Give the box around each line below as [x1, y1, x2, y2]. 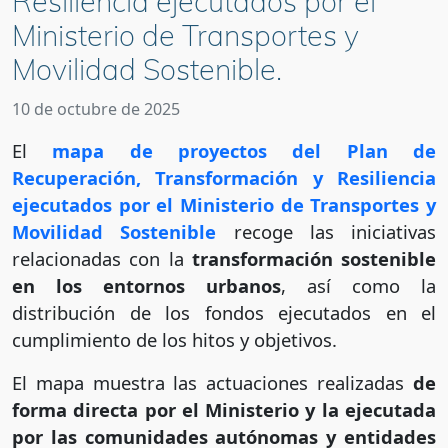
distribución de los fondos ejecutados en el [12, 300, 436, 326]
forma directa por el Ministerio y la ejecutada [12, 397, 436, 423]
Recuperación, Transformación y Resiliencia [12, 165, 436, 191]
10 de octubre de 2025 [12, 98, 180, 121]
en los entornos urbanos [12, 273, 281, 299]
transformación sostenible [183, 246, 436, 272]
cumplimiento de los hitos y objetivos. [12, 327, 337, 353]
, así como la [281, 273, 436, 299]
